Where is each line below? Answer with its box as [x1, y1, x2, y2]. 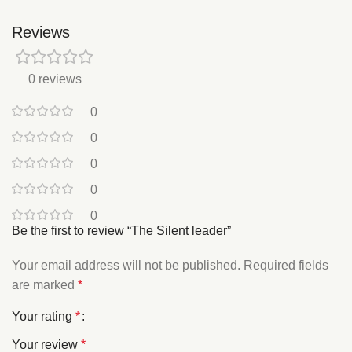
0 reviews [27, 72, 82, 86]
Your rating [12, 310, 75, 324]
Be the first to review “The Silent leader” [12, 224, 231, 238]
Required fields [244, 258, 328, 273]
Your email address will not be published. [12, 258, 240, 273]
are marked [12, 278, 78, 292]
